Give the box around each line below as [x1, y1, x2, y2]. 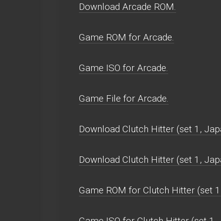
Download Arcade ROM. [79, 1, 176, 12]
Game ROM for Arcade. [79, 32, 174, 43]
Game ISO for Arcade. [79, 62, 168, 74]
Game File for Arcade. [79, 93, 169, 104]
